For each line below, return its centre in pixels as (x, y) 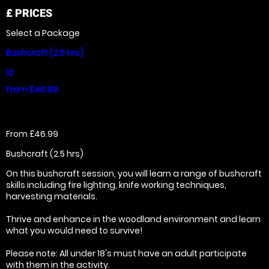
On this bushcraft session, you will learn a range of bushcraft (134, 173)
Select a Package (43, 33)
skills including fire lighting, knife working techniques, (116, 185)
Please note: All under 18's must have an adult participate (126, 253)
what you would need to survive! (74, 230)
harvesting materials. (52, 196)
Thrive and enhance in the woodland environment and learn (133, 219)
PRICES (32, 13)
